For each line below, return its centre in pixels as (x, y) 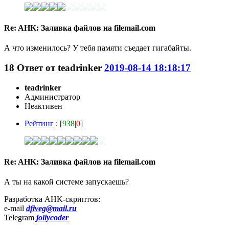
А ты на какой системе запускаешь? (66, 182)
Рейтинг (39, 123)
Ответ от (37, 68)
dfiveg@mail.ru (51, 209)
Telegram (20, 218)
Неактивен (43, 106)
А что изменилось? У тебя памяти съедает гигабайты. (98, 48)
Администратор (52, 97)
